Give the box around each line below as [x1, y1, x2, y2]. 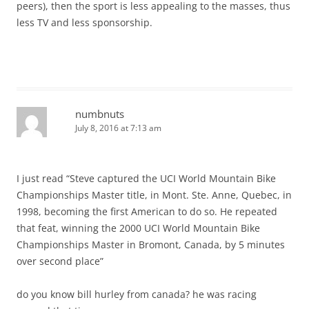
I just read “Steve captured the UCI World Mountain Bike [17, 172, 276, 186]
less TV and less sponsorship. [17, 16, 152, 30]
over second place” [17, 255, 103, 268]
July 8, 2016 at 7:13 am [75, 122, 161, 134]
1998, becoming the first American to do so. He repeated [17, 205, 277, 219]
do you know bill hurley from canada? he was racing [17, 288, 257, 301]
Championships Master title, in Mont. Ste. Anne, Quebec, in [17, 188, 292, 202]
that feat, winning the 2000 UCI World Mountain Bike [17, 221, 260, 235]
